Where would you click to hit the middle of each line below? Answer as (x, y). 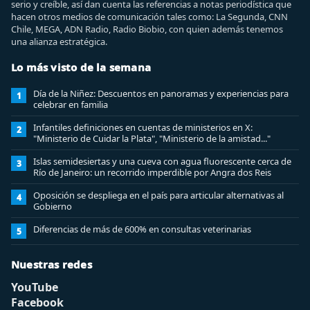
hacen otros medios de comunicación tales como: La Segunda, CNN (149, 17)
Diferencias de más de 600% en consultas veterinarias (142, 229)
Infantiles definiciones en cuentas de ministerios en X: (143, 127)
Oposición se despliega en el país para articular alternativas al (158, 195)
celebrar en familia (71, 104)
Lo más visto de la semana (81, 67)
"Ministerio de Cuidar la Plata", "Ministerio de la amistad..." (152, 138)
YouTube (35, 287)
